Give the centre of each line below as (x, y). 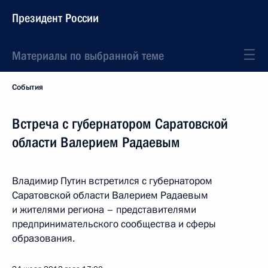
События (28, 87)
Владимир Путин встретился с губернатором (112, 181)
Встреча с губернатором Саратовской (120, 124)
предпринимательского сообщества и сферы (114, 224)
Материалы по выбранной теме (88, 56)
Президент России (55, 18)
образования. (43, 238)
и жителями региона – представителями (104, 210)
